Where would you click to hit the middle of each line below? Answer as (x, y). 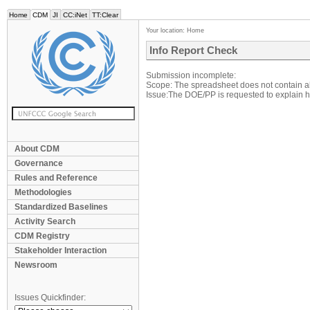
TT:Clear (105, 15)
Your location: (166, 30)
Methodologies (43, 192)
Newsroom (36, 265)
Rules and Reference (56, 178)
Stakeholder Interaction (61, 250)
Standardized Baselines (61, 207)
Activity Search (45, 221)
